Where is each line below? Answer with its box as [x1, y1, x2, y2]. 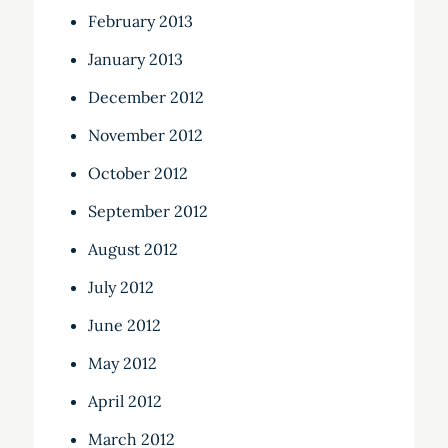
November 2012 [87, 125, 203, 146]
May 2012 [87, 353, 157, 374]
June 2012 [87, 315, 161, 336]
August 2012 [87, 239, 178, 260]
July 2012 [87, 277, 154, 298]
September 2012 [87, 201, 208, 222]
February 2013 [87, 11, 193, 32]
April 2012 [87, 391, 162, 412]
